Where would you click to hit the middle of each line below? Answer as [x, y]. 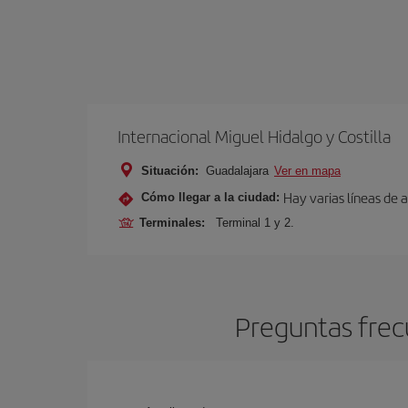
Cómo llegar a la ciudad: [210, 198]
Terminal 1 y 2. [255, 222]
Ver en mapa [307, 170]
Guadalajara [237, 170]
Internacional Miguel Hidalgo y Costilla [254, 136]
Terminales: [176, 222]
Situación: [170, 170]
